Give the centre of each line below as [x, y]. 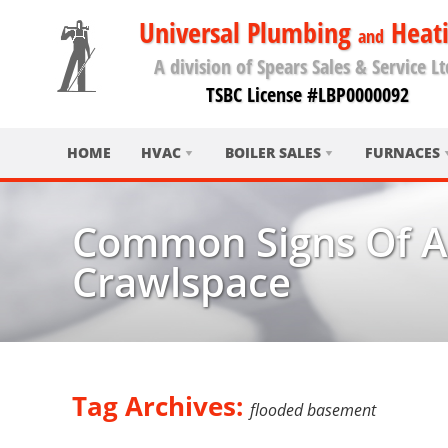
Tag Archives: [161, 406]
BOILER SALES [273, 152]
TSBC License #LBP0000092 [307, 94]
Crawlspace [181, 281]
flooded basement [313, 410]
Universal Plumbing [248, 32]
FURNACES [402, 152]
